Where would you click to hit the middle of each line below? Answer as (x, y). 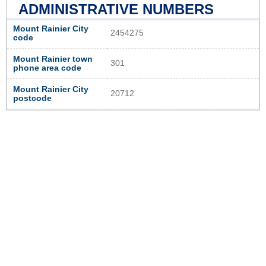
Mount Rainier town (53, 59)
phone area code (47, 68)
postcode (32, 99)
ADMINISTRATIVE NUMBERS (116, 9)
